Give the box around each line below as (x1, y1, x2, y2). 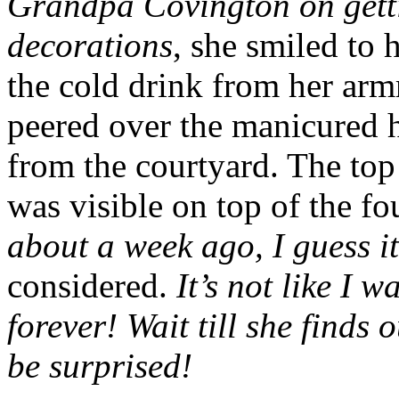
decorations (7, 25, 173, 64)
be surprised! (7, 346, 192, 385)
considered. (7, 265, 176, 305)
